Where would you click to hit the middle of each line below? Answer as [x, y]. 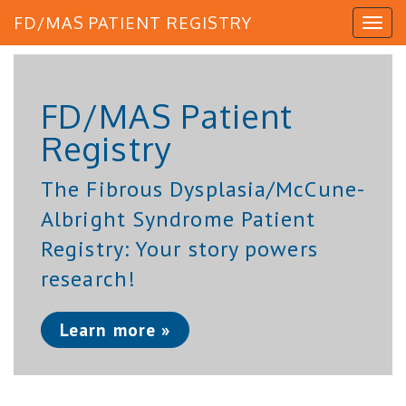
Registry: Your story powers [179, 249]
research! [88, 279]
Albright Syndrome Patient [179, 219]
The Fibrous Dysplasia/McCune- [203, 189]
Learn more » [116, 329]
